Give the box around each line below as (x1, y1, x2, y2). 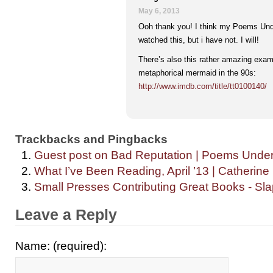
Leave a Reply (15, 206, 117, 223)
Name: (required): (15, 239, 107, 252)
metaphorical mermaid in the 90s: (138, 68, 256, 77)
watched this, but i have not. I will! (138, 35, 259, 44)
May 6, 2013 (138, 7, 180, 15)
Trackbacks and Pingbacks (15, 132, 168, 146)
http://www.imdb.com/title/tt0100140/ (138, 82, 267, 91)
